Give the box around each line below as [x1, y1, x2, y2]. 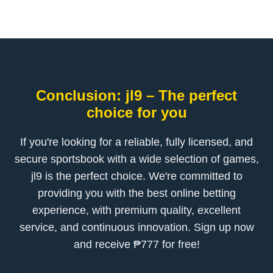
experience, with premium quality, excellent [32, 204, 241, 216]
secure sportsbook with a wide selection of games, [14, 153, 259, 165]
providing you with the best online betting [37, 187, 236, 199]
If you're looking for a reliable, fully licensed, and [20, 136, 253, 148]
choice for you [86, 104, 187, 121]
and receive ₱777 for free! [73, 238, 200, 250]
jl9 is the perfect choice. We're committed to [30, 170, 243, 182]
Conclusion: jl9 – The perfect [36, 87, 237, 104]
